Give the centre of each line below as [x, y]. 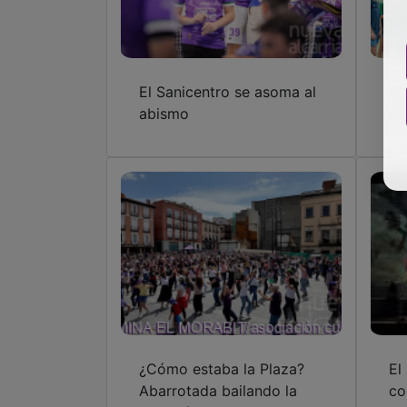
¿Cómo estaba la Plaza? [222, 368]
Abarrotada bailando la [218, 390]
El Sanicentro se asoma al [228, 91]
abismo [164, 113]
